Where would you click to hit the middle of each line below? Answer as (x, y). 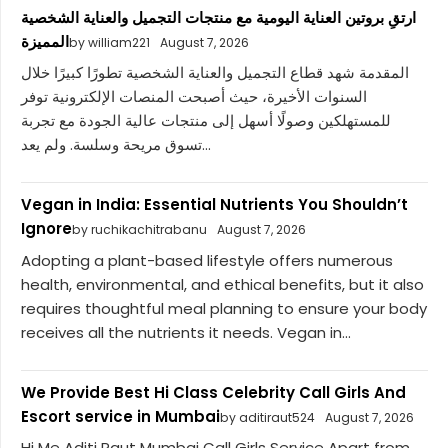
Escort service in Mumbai (120, 416)
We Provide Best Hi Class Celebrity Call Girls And (213, 392)
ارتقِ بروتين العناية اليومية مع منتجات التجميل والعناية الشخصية (218, 17)
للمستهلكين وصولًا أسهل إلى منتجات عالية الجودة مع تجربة (206, 121)
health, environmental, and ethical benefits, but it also (222, 284)
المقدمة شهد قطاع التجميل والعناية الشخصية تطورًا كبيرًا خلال (215, 73)
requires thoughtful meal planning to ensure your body (224, 308)
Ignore (46, 229)
